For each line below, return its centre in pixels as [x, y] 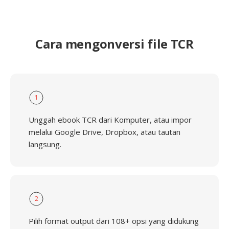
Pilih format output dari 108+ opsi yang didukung [114, 221]
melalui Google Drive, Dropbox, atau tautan [105, 132]
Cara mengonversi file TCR [114, 44]
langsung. [45, 144]
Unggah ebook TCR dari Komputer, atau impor [110, 120]
